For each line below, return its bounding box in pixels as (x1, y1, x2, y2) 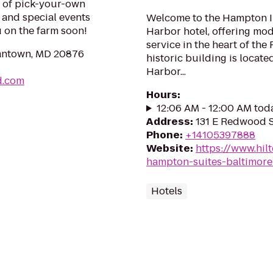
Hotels (151, 184, 182, 198)
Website (146, 141, 190, 155)
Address (146, 115, 190, 129)
